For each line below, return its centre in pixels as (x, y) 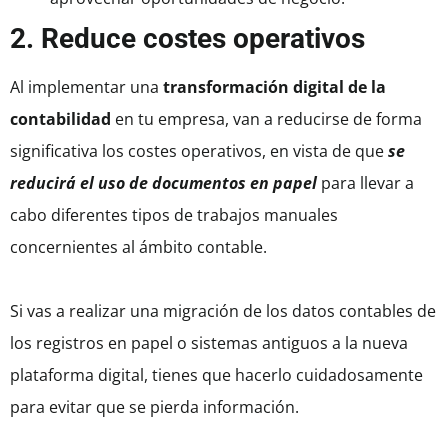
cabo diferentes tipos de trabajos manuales (174, 215)
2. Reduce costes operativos (187, 39)
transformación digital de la (274, 87)
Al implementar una (86, 87)
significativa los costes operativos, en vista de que (199, 151)
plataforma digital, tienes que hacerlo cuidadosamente (216, 375)
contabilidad (60, 119)
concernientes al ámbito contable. (140, 247)
